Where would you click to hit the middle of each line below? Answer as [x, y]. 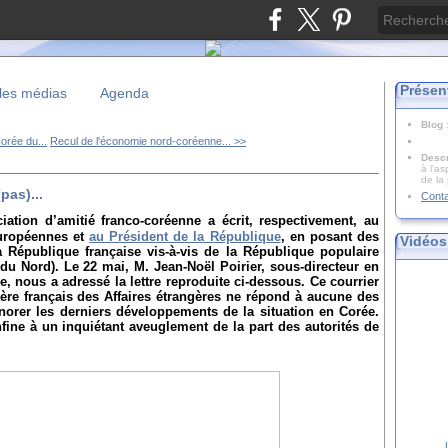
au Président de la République [185, 237]
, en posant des [330, 237]
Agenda [124, 93]
